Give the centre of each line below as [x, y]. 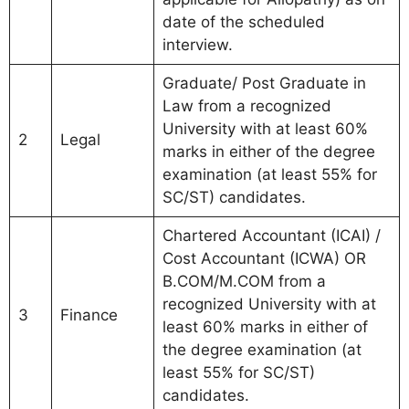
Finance [89, 315]
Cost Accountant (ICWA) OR [264, 258]
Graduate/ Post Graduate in [264, 83]
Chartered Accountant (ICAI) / [271, 235]
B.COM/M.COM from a [244, 281]
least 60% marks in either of [265, 326]
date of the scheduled [243, 21]
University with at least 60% [265, 128]
